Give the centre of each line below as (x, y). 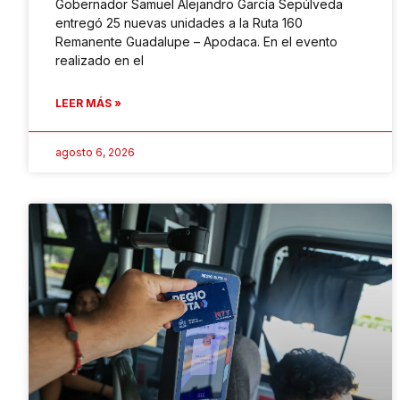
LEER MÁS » (88, 104)
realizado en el (100, 61)
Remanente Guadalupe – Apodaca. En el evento (196, 42)
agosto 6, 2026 (95, 153)
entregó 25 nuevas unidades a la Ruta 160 (179, 23)
